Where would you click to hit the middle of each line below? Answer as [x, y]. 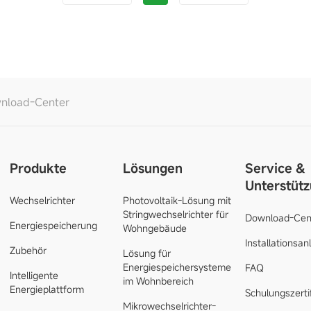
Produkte [38, 168]
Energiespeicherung [53, 225]
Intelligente [34, 275]
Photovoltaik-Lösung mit [177, 200]
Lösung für [146, 253]
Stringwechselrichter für [175, 214]
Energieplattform [47, 289]
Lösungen [152, 168]
